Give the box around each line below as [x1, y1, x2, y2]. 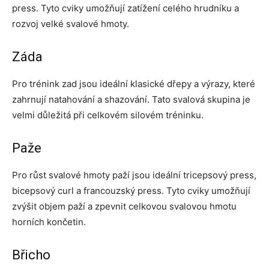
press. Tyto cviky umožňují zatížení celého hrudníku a [12, 2, 239, 14]
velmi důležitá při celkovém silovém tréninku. [12, 109, 204, 121]
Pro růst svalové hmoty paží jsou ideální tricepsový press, [12, 169, 256, 181]
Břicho [12, 247, 50, 263]
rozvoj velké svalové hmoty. [12, 18, 129, 30]
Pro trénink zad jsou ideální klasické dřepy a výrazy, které [12, 78, 255, 90]
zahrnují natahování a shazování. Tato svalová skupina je [12, 94, 250, 106]
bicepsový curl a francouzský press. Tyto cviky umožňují [12, 185, 250, 197]
